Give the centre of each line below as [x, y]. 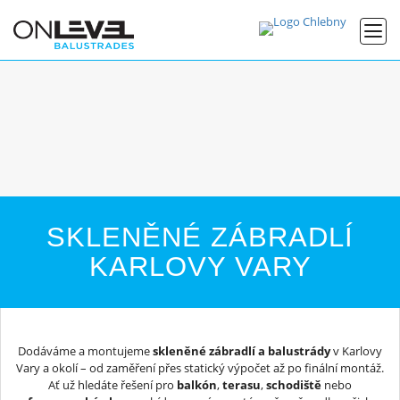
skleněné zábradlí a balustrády [242, 350]
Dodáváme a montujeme [85, 350]
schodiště [294, 384]
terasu [242, 384]
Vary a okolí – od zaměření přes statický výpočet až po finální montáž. [200, 367]
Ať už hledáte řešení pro [112, 384]
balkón [197, 384]
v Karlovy [356, 350]
